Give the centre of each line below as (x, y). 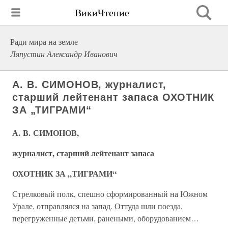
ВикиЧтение (102, 12)
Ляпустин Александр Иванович (64, 54)
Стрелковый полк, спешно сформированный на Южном (110, 194)
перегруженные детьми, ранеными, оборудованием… (106, 218)
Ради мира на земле (44, 41)
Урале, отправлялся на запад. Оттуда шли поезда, (97, 206)
